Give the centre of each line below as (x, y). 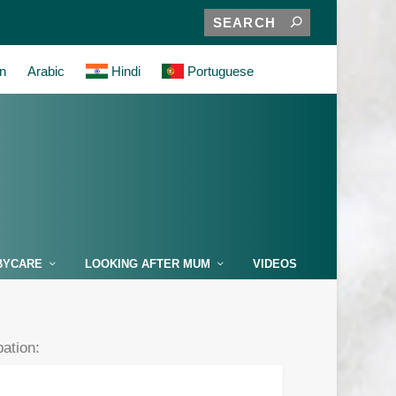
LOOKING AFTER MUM (147, 264)
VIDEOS (274, 264)
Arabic (46, 71)
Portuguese (219, 71)
